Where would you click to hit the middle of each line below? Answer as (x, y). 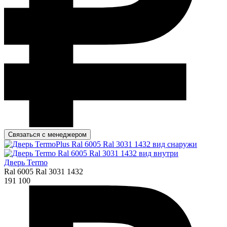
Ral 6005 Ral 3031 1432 (44, 171)
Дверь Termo (26, 162)
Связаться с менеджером (47, 134)
